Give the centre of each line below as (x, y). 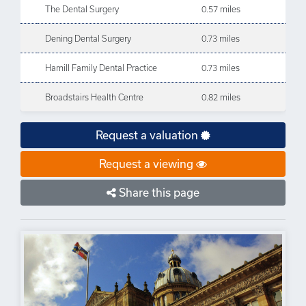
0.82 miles (221, 97)
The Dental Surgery (82, 9)
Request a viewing (148, 164)
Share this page (158, 192)
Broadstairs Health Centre (94, 97)
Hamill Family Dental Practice (101, 68)
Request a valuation (148, 135)
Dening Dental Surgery (88, 38)
